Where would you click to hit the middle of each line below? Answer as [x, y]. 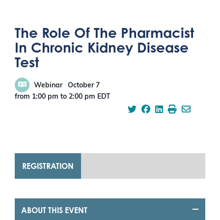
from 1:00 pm [37, 97]
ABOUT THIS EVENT [54, 210]
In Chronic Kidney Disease [102, 47]
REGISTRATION [48, 166]
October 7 [84, 86]
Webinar [48, 86]
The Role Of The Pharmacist [104, 32]
